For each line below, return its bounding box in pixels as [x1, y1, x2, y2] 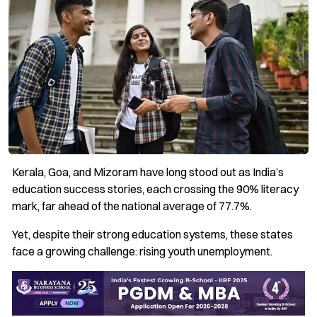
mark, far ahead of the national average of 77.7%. [12, 199, 252, 214]
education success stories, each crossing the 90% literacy [12, 182, 299, 197]
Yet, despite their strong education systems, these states [12, 227, 293, 242]
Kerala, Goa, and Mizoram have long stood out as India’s [12, 165, 284, 180]
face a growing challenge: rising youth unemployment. [12, 244, 272, 259]
